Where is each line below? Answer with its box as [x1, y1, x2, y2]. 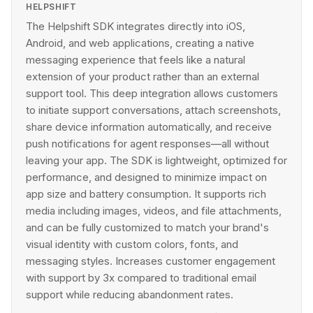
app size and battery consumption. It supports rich [26, 187, 266, 201]
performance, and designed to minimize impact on [26, 170, 267, 184]
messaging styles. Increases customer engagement [26, 254, 275, 268]
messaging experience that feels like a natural [26, 53, 245, 66]
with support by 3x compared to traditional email [26, 271, 256, 284]
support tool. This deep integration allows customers [26, 87, 278, 100]
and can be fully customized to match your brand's [26, 221, 269, 234]
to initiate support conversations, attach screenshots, [26, 103, 281, 117]
